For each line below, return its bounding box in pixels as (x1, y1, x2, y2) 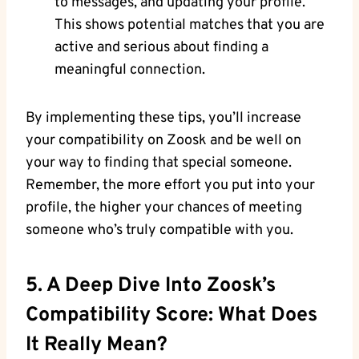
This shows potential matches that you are (54, 15, 325, 34)
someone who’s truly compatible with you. (26, 220, 293, 240)
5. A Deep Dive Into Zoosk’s (26, 273, 276, 300)
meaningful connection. (54, 60, 205, 79)
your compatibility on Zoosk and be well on (26, 131, 301, 150)
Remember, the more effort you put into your (26, 175, 315, 195)
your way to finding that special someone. (26, 153, 292, 172)
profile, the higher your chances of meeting (26, 198, 302, 217)
